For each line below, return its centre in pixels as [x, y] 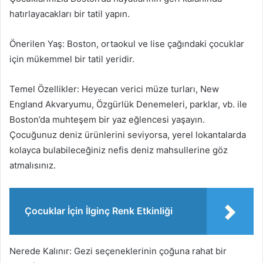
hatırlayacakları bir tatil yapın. [70, 14]
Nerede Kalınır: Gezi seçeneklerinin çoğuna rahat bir [118, 251]
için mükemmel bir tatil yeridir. [72, 59]
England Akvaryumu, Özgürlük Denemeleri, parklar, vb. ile [128, 104]
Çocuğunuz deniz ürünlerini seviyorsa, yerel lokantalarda [128, 134]
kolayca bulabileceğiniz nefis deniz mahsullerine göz [119, 150]
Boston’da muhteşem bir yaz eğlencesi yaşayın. [107, 119]
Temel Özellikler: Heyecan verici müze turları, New [114, 89]
